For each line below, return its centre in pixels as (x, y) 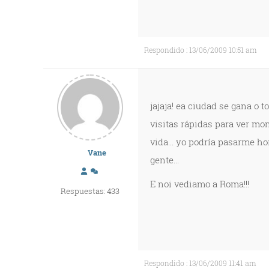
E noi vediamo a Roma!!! (200, 184)
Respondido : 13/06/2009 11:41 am (200, 263)
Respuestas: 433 (90, 191)
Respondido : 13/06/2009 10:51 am (200, 50)
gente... (165, 160)
